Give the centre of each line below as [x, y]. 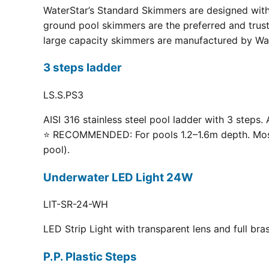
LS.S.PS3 [63, 95]
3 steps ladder [83, 68]
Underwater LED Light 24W [118, 177]
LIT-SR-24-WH [76, 204]
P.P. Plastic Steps [90, 257]
